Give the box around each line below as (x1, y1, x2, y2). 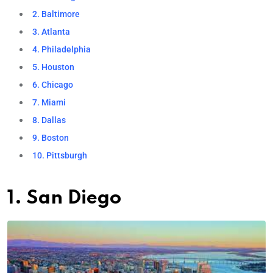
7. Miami (32, 97, 66, 108)
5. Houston (32, 62, 75, 73)
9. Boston (32, 132, 69, 143)
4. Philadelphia (32, 44, 93, 55)
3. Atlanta (32, 26, 71, 37)
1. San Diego (7, 188, 121, 208)
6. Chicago (32, 79, 74, 90)
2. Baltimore (32, 9, 80, 19)
